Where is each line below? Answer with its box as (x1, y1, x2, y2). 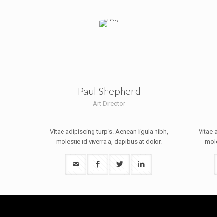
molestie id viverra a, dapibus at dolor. (56, 138, 162, 145)
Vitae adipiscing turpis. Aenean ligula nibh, (50, 128, 169, 135)
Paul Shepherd (77, 85, 141, 97)
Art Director (93, 100, 125, 107)
